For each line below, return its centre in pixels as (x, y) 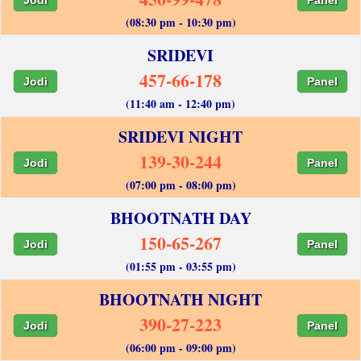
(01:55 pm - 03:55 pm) (180, 266)
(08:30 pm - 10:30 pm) (180, 22)
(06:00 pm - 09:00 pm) (180, 347)
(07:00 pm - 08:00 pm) (180, 185)
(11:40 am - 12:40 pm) (180, 103)
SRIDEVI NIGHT (180, 136)
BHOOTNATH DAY (180, 218)
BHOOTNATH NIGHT (180, 299)
